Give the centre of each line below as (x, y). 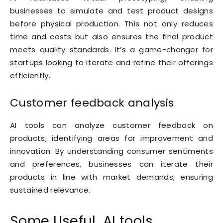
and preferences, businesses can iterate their (111, 164)
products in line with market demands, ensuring (111, 177)
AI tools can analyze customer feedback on (111, 125)
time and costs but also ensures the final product (111, 37)
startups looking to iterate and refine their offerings (111, 63)
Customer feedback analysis (92, 103)
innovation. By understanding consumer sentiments (111, 151)
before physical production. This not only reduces (111, 24)
